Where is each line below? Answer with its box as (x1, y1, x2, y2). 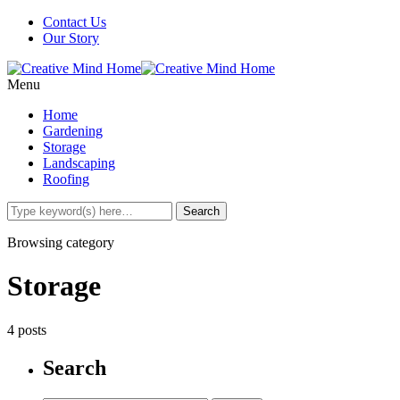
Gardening (43, 123, 103, 138)
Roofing (43, 171, 89, 187)
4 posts (7, 321, 46, 337)
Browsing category (7, 235, 114, 250)
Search (43, 355, 106, 379)
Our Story (43, 30, 99, 46)
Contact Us (43, 14, 106, 29)
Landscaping (43, 155, 115, 171)
